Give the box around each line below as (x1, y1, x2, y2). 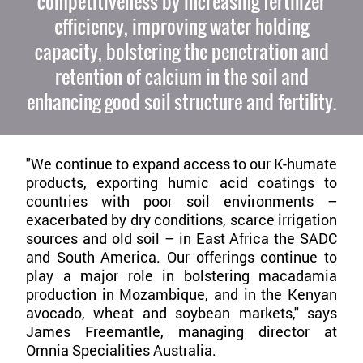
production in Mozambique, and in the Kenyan (26, 284, 337, 304)
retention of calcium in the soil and (54, 62, 309, 91)
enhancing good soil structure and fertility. (27, 87, 336, 116)
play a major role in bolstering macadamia (26, 265, 337, 285)
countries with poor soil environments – (26, 190, 337, 211)
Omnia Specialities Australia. (26, 340, 216, 360)
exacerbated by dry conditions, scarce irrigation (26, 209, 337, 229)
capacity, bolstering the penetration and (34, 36, 329, 66)
